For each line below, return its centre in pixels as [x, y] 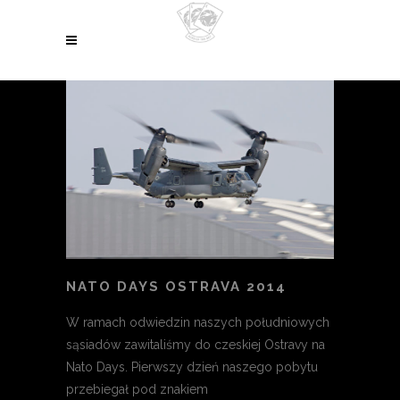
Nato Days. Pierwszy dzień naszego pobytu [192, 367]
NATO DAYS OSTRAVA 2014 [176, 287]
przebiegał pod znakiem [137, 390]
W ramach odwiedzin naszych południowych [198, 323]
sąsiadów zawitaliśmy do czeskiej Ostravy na [196, 345]
